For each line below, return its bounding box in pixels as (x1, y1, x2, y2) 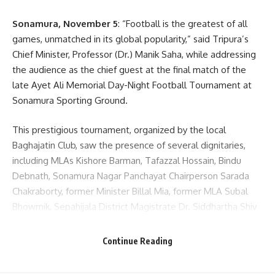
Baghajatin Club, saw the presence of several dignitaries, (12, 139, 246, 151)
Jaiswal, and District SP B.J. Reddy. (12, 215, 152, 228)
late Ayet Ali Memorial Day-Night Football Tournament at (12, 79, 252, 91)
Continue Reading (103, 236, 172, 247)
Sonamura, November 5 (12, 18, 118, 30)
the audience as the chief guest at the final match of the (12, 64, 246, 76)
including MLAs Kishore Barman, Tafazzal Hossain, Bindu (12, 154, 241, 166)
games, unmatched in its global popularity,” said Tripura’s (12, 33, 249, 45)
